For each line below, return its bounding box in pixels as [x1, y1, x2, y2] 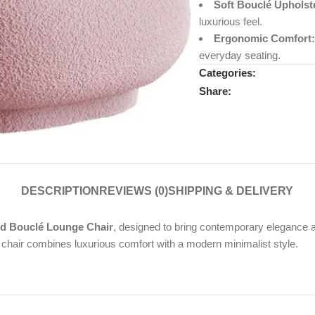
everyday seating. [198, 49, 281, 62]
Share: [198, 84, 231, 97]
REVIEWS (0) [99, 184, 169, 197]
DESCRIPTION [21, 184, 100, 197]
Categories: [198, 67, 256, 79]
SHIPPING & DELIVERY [168, 184, 294, 197]
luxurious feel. [198, 15, 262, 28]
